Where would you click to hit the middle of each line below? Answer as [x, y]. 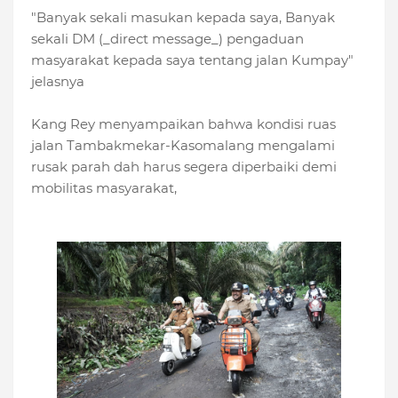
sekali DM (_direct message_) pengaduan [167, 38]
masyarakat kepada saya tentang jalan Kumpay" [192, 60]
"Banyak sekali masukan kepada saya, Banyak [183, 17]
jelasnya [58, 81]
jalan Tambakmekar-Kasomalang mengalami [183, 145]
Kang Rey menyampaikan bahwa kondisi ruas [183, 123]
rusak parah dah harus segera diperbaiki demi [184, 166]
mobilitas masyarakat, [106, 187]
